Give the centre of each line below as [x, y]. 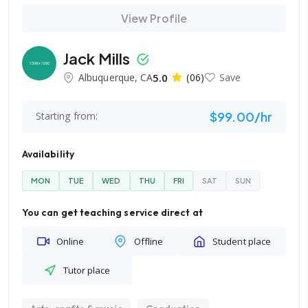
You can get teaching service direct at [112, 212]
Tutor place [87, 270]
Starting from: [67, 116]
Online [70, 241]
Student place [242, 241]
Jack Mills [98, 58]
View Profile [154, 18]
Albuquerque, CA [116, 77]
